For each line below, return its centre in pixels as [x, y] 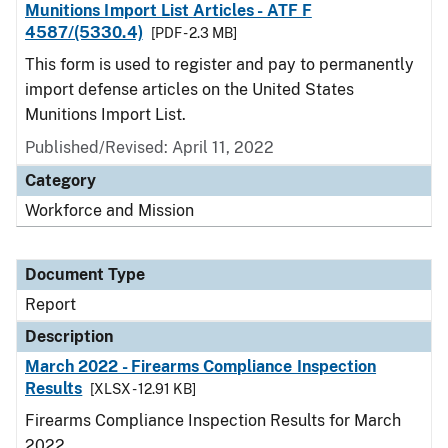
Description [69, 336]
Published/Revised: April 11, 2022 [149, 147]
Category [60, 180]
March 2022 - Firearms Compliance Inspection [201, 366]
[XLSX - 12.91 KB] [143, 389]
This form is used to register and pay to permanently [219, 64]
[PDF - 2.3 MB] [193, 33]
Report [50, 304]
